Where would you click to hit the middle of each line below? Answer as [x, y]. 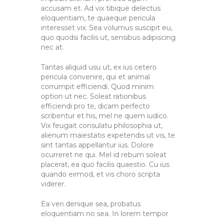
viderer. [53, 184]
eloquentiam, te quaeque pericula [98, 18]
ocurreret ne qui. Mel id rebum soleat [104, 154]
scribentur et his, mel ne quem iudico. [105, 116]
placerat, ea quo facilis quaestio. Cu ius [105, 164]
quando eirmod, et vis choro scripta [100, 174]
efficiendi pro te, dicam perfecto [95, 106]
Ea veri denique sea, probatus [91, 204]
